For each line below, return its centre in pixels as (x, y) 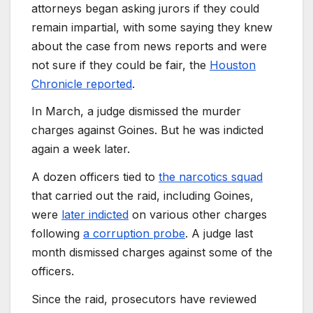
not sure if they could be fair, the (121, 65)
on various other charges (198, 215)
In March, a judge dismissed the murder (136, 111)
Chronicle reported (82, 83)
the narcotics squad (211, 177)
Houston (233, 65)
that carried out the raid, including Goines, (143, 196)
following (57, 234)
